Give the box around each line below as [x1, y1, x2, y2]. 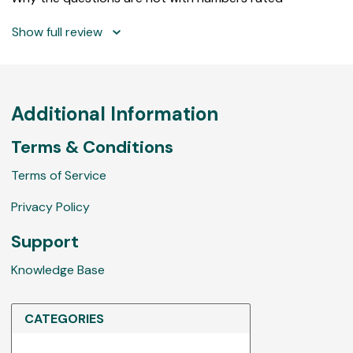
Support [11, 229, 79, 253]
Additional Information [11, 101, 218, 126]
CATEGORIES [24, 310, 104, 327]
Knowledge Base [11, 261, 105, 278]
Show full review [11, 23, 102, 40]
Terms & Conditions [11, 135, 173, 158]
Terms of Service [11, 166, 106, 184]
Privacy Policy [11, 198, 90, 215]
